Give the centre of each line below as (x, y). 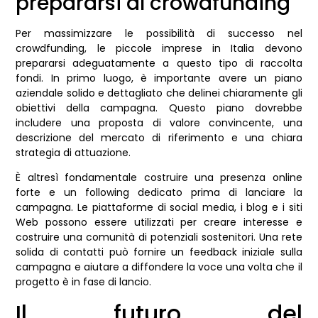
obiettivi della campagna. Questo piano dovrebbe (159, 108)
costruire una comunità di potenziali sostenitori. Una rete (159, 237)
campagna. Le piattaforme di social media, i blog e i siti (159, 208)
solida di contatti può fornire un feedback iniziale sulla (159, 252)
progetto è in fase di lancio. (84, 282)
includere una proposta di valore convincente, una (159, 122)
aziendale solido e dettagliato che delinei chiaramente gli (159, 93)
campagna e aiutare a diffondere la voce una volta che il (159, 267)
